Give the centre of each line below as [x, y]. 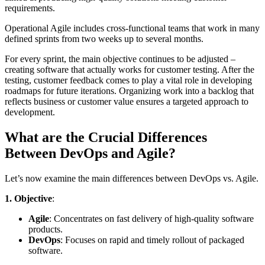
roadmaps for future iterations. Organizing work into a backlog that [129, 91]
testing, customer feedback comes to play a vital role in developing [128, 80]
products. [46, 229]
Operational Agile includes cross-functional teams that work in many [132, 28]
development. [30, 112]
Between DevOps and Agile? [90, 153]
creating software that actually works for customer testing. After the [130, 70]
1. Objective [28, 198]
